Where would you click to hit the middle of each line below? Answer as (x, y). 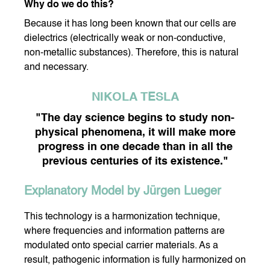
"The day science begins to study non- (135, 118)
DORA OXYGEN (111, 125)
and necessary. (56, 68)
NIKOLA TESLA (135, 98)
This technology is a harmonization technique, (122, 217)
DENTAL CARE (111, 43)
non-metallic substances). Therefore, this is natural (131, 53)
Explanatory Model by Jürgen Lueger (123, 192)
